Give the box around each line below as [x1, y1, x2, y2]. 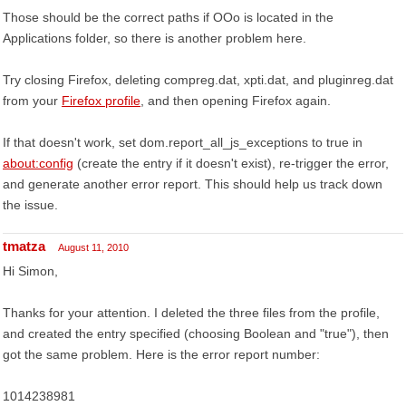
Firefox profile [62, 93, 140, 108]
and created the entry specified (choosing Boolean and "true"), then [3, 326, 389, 341]
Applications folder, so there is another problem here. [3, 31, 306, 45]
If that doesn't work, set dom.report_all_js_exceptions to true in [3, 135, 362, 150]
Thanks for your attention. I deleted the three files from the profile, [3, 305, 380, 320]
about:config [3, 156, 73, 170]
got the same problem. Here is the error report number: [3, 347, 320, 362]
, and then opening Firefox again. [140, 93, 331, 108]
